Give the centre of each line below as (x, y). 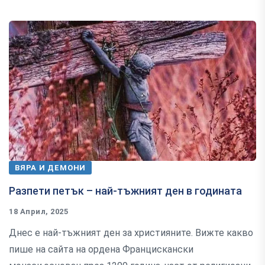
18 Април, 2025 (39, 211)
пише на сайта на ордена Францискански (101, 249)
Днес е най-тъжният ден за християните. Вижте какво (131, 232)
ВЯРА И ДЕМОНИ (51, 167)
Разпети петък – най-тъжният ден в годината (125, 190)
